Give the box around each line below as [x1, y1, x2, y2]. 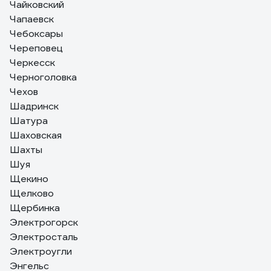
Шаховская [10, 129, 62, 142]
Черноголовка [10, 71, 77, 83]
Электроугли [10, 245, 72, 258]
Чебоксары [10, 27, 63, 40]
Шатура [10, 114, 48, 127]
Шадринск [10, 100, 59, 113]
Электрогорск [10, 216, 78, 229]
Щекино [10, 172, 48, 185]
